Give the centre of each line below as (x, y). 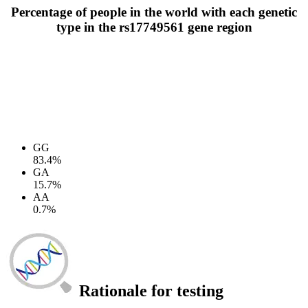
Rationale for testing (149, 290)
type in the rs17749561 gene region (154, 27)
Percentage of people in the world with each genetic (154, 12)
